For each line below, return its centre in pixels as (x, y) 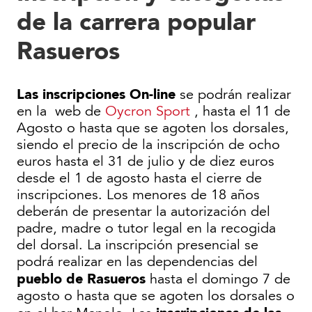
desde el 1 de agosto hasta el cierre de (139, 179)
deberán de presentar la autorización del (143, 212)
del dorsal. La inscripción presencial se (138, 245)
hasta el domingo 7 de (218, 280)
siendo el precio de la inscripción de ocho (148, 145)
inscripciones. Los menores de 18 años (138, 195)
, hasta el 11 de (240, 112)
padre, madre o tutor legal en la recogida (146, 229)
